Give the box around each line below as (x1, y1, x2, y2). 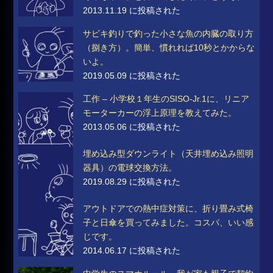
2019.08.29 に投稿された (83, 176, 181, 186)
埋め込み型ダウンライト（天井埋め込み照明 (83, 148, 254, 158)
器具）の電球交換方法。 (83, 162, 177, 172)
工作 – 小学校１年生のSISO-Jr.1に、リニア (83, 93, 250, 104)
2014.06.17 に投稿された (83, 245, 181, 255)
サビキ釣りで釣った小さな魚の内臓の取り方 (83, 28, 254, 38)
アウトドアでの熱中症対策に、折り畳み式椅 (83, 203, 254, 213)
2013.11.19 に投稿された (83, 5, 181, 15)
